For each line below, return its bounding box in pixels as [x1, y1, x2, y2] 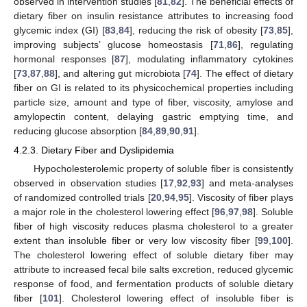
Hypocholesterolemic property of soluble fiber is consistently [33, 163, 293, 175]
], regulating [237, 39, 294, 51]
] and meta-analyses [201, 177, 294, 189]
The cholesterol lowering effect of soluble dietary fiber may [14, 249, 293, 261]
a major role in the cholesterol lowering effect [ [14, 206, 214, 218]
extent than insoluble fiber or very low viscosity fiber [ [14, 235, 258, 247]
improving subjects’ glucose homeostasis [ [14, 39, 213, 51]
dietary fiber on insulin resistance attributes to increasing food [14, 10, 293, 22]
